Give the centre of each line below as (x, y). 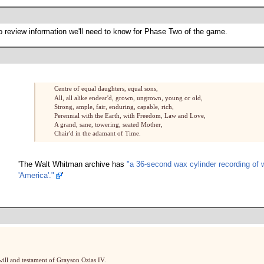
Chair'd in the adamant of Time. (97, 133)
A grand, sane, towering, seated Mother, (108, 125)
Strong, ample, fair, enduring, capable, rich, (114, 106)
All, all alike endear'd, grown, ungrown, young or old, (128, 98)
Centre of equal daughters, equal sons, (106, 89)
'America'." (36, 175)
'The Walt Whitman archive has (72, 164)
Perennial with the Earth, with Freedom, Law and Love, (130, 115)
